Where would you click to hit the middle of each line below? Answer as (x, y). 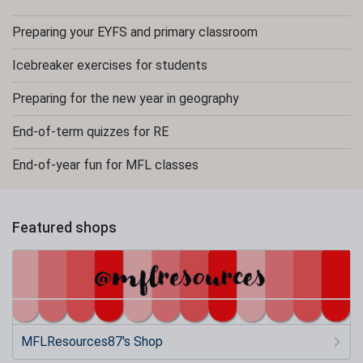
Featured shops (64, 227)
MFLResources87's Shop (92, 341)
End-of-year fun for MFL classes (105, 165)
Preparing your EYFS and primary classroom (135, 32)
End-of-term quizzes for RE (90, 132)
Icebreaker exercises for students (110, 65)
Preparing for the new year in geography (126, 98)
